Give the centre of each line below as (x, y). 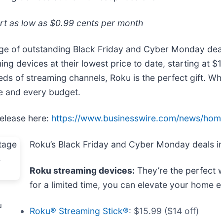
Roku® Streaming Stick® (79, 211)
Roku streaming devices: (82, 170)
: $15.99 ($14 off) (164, 211)
